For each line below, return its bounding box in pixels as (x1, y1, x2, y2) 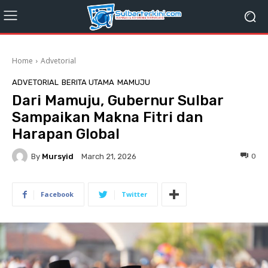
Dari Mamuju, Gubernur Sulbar (12, 92, 223, 109)
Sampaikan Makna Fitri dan (12, 109, 203, 126)
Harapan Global (12, 126, 120, 142)
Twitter (121, 190, 147, 199)
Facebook (41, 190, 74, 199)
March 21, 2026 (81, 152, 136, 162)
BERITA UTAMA (62, 78, 114, 87)
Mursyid (42, 151, 74, 161)
